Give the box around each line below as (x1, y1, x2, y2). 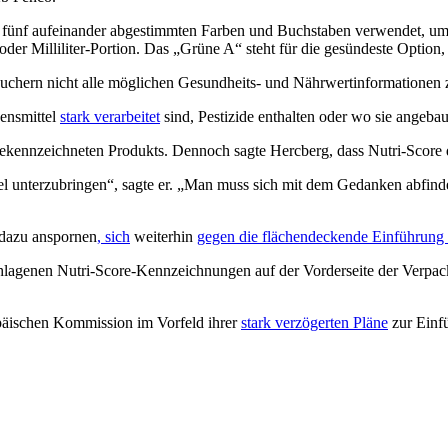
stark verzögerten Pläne (241, 313, 388, 331)
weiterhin (130, 227, 197, 245)
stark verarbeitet (60, 107, 160, 125)
